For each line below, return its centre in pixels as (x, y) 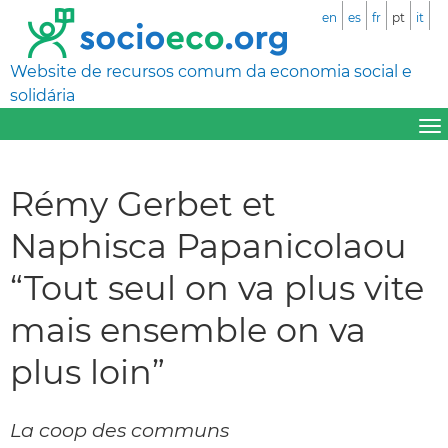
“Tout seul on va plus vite (217, 287)
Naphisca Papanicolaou (208, 245)
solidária (42, 95)
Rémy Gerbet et (143, 203)
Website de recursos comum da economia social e (211, 71)
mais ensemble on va (188, 329)
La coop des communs (119, 429)
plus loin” (87, 371)
